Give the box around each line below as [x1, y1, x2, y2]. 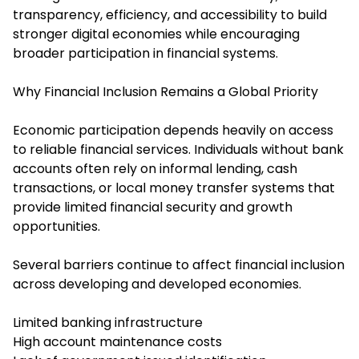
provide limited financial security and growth [13, 198, 292, 217]
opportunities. [13, 217, 100, 236]
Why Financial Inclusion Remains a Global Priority [13, 83, 318, 102]
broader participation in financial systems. [13, 44, 278, 63]
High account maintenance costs [13, 333, 222, 352]
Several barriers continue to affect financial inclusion [13, 256, 345, 275]
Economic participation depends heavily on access [13, 121, 333, 140]
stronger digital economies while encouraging [13, 25, 300, 44]
